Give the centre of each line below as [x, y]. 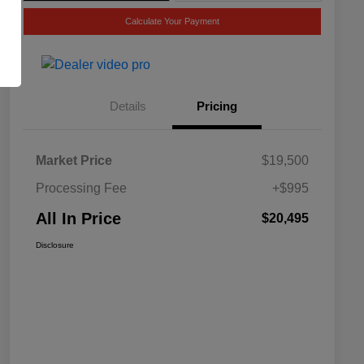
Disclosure [55, 245]
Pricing [217, 106]
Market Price [74, 160]
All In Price [78, 218]
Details [128, 106]
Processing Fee [81, 188]
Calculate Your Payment [172, 21]
